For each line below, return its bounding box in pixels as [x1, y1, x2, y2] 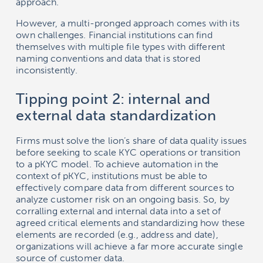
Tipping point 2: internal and [16, 90, 211, 109]
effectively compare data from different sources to [16, 182, 235, 194]
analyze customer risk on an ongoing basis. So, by [16, 194, 230, 205]
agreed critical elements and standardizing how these [16, 217, 245, 229]
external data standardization [16, 106, 217, 125]
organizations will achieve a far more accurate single [16, 241, 243, 252]
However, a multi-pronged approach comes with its [16, 18, 240, 29]
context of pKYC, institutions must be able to [16, 170, 208, 182]
